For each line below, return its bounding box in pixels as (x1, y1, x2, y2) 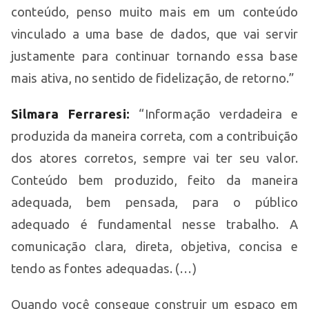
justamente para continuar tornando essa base (11, 48, 298, 63)
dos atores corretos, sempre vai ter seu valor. (11, 150, 298, 165)
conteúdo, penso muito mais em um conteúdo (11, 4, 298, 19)
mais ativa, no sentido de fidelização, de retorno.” (11, 70, 295, 85)
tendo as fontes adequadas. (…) (11, 261, 197, 275)
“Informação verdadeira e (130, 106, 298, 121)
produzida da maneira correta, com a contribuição (11, 128, 298, 143)
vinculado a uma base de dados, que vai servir (11, 26, 298, 41)
